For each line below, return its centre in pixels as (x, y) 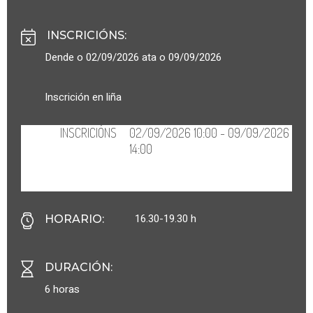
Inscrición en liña (83, 97)
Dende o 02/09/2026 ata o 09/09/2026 (133, 57)
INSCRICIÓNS (86, 35)
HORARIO (73, 219)
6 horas (62, 289)
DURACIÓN (78, 267)
